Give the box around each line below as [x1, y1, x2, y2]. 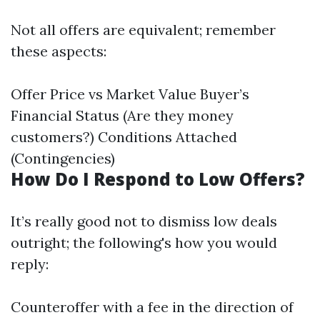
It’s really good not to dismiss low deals [11, 212, 277, 231]
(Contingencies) [11, 149, 115, 168]
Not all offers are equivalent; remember [11, 21, 276, 39]
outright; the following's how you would [11, 234, 277, 252]
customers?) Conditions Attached [11, 128, 237, 146]
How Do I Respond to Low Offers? [11, 167, 305, 191]
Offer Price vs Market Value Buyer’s [11, 85, 249, 104]
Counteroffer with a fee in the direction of [11, 298, 294, 316]
